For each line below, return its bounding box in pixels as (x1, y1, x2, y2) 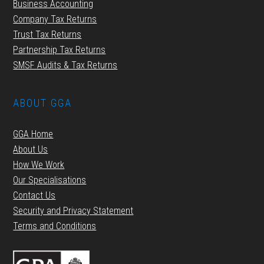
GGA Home (13, 128, 54, 140)
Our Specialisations (13, 174, 87, 186)
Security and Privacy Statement (13, 205, 134, 216)
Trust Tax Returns (13, 29, 82, 40)
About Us (13, 144, 48, 155)
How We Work (13, 159, 65, 170)
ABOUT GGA (13, 97, 72, 109)
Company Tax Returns (13, 14, 97, 25)
